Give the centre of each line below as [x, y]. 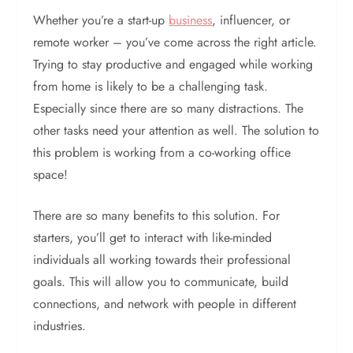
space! [51, 175]
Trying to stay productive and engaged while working [173, 64]
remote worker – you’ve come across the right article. [175, 42]
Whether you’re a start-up [101, 20]
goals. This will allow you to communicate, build [161, 282]
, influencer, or [251, 20]
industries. [60, 326]
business [191, 20]
